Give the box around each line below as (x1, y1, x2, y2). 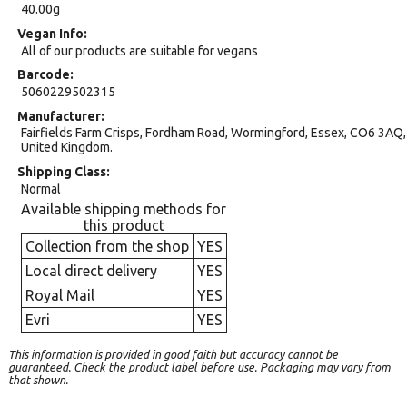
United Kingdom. (20, 140, 113, 155)
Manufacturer (17, 108, 101, 124)
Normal (20, 181, 61, 196)
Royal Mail (25, 286, 94, 303)
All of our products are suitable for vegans (20, 43, 258, 58)
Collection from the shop (25, 237, 189, 254)
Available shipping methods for (21, 200, 226, 217)
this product (83, 216, 164, 233)
